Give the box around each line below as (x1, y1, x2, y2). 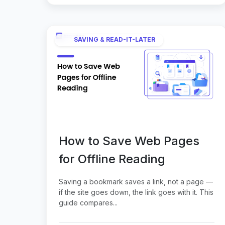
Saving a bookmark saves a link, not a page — (59, 177, 213, 186)
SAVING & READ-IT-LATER (74, 36, 155, 44)
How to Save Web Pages (59, 133, 199, 148)
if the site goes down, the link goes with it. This (59, 187, 213, 196)
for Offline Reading (59, 151, 165, 166)
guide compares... (59, 198, 118, 207)
